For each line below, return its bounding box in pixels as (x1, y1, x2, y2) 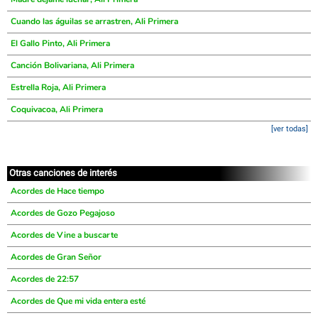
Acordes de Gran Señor (11, 251, 102, 263)
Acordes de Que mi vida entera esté (11, 295, 146, 307)
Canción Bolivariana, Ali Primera (11, 60, 134, 71)
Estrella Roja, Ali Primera (11, 82, 106, 93)
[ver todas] (271, 124, 308, 133)
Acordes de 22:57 (11, 273, 79, 285)
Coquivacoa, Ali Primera (11, 104, 103, 115)
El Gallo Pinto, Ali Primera (11, 38, 110, 49)
